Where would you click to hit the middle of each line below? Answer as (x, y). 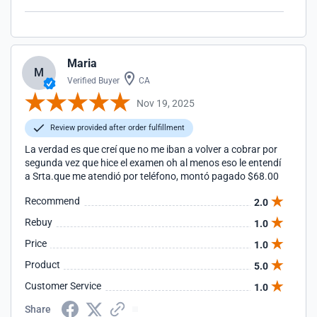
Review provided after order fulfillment (116, 128)
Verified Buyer (93, 81)
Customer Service (63, 286)
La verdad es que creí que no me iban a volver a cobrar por (151, 149)
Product (42, 265)
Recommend (52, 201)
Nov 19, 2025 (166, 103)
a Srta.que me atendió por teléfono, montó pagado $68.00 (152, 176)
